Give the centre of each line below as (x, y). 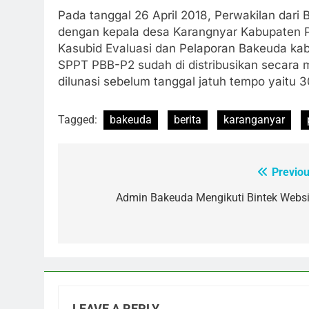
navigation (110, 201)
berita (188, 120)
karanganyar (254, 120)
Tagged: (79, 120)
